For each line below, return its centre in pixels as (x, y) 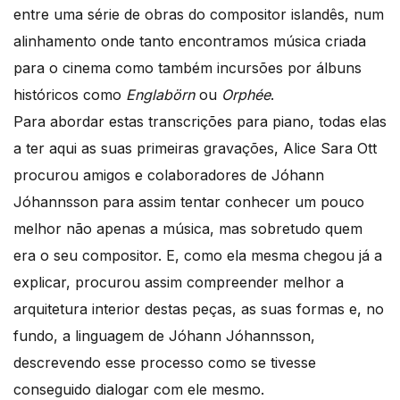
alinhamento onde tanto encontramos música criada (190, 41)
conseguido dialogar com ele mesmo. (139, 389)
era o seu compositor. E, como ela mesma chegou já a (198, 255)
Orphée (246, 94)
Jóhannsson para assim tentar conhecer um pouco (189, 201)
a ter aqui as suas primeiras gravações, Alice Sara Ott (195, 148)
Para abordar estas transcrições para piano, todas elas (200, 121)
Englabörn (160, 94)
